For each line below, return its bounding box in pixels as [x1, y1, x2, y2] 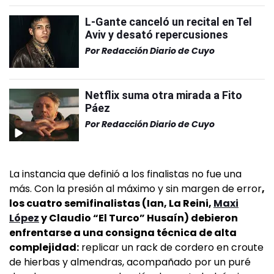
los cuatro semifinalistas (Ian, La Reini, [9, 196, 213, 210]
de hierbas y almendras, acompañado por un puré [9, 254, 251, 269]
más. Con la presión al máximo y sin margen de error [9, 181, 262, 196]
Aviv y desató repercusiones [85, 28, 228, 41]
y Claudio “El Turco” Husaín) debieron [39, 210, 238, 225]
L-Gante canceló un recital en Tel [85, 15, 252, 28]
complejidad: [9, 240, 79, 254]
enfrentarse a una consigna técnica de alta [9, 225, 237, 240]
